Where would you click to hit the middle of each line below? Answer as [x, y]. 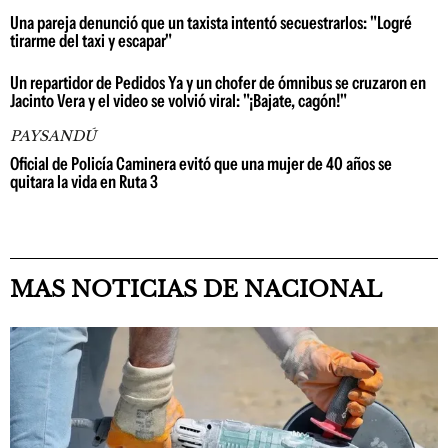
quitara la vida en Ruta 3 [84, 182]
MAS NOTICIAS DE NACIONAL [196, 289]
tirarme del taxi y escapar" [91, 41]
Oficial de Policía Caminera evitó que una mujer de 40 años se [201, 164]
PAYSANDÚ [53, 136]
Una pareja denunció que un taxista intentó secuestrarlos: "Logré [211, 23]
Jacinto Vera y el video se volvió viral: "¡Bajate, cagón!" [178, 101]
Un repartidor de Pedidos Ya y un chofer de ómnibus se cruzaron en [218, 83]
